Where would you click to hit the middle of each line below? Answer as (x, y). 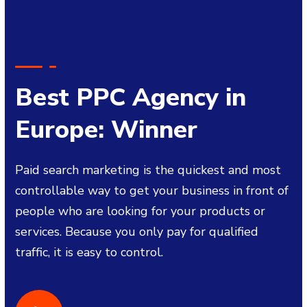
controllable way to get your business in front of (152, 191)
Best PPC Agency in (131, 98)
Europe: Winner (107, 130)
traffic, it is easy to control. (89, 253)
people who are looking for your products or (140, 211)
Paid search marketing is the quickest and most (148, 170)
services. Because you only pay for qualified (137, 232)
